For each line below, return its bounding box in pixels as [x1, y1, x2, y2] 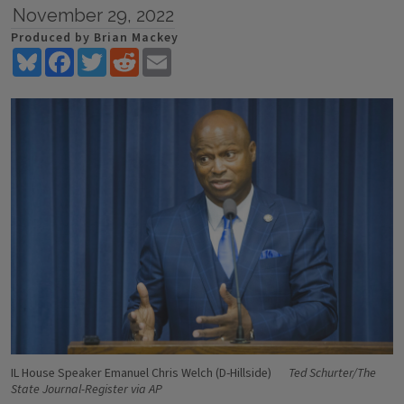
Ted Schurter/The [289, 364, 376, 382]
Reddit [139, 45, 179, 65]
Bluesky [41, 45, 89, 65]
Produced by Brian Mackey [11, 29, 179, 47]
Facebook [74, 45, 133, 65]
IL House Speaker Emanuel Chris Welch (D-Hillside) [11, 364, 274, 382]
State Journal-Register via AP [11, 381, 162, 399]
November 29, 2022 [12, 5, 174, 26]
